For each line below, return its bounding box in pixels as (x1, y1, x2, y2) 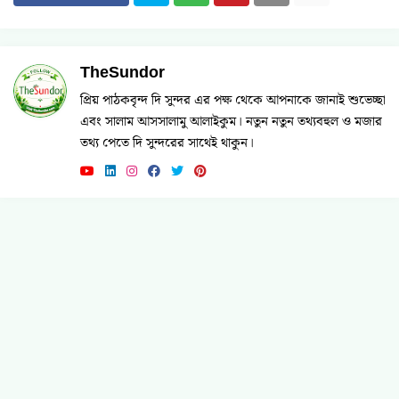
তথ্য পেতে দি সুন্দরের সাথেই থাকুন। (80, 133, 254, 154)
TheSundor (80, 60, 165, 85)
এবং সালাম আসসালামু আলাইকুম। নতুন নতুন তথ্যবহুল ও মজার (80, 111, 382, 133)
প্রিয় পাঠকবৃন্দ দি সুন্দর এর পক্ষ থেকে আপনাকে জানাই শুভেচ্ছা (80, 90, 386, 111)
